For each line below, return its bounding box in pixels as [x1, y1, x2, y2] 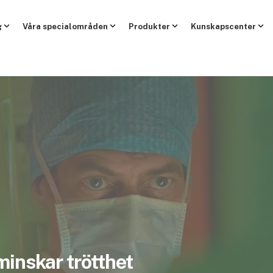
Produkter [128, 21, 170, 30]
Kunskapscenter [190, 21, 256, 30]
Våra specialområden [22, 21, 108, 30]
